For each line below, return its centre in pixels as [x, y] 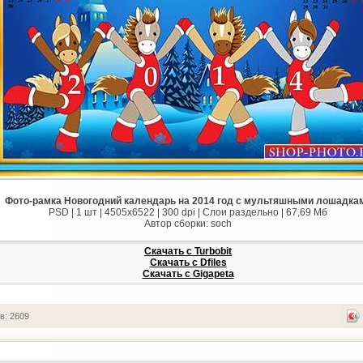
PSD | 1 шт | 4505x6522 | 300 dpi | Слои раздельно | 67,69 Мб [188, 212]
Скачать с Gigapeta [188, 274]
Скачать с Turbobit [188, 251]
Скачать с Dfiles [188, 263]
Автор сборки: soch [188, 224]
